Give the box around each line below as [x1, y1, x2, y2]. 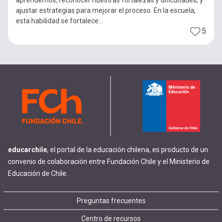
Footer [3, 192, 71, 221]
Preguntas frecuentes [76, 197, 146, 205]
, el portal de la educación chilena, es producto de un [47, 146, 208, 154]
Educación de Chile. [8, 169, 68, 178]
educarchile [8, 146, 47, 154]
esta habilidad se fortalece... [16, 16, 103, 25]
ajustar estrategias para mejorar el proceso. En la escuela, [16, 6, 196, 14]
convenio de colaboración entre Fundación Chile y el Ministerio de [8, 158, 210, 166]
